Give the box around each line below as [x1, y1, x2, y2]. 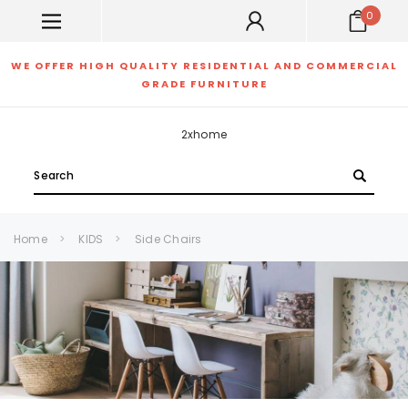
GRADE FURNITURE [140, 76, 268, 91]
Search [34, 158, 76, 174]
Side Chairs [134, 231, 202, 247]
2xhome [180, 127, 228, 142]
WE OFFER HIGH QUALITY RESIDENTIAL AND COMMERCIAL [10, 58, 398, 73]
